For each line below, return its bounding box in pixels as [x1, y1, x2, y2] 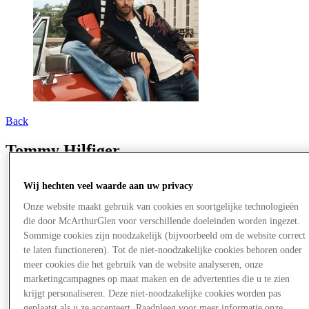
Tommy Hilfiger [6, 141, 120, 159]
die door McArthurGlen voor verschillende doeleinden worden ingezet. [23, 215, 301, 226]
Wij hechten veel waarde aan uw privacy [23, 180, 194, 191]
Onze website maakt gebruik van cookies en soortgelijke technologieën [23, 201, 299, 212]
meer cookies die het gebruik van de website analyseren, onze [23, 259, 263, 270]
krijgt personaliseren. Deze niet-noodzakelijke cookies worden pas [23, 288, 281, 299]
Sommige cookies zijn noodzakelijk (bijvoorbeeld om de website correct [23, 230, 306, 241]
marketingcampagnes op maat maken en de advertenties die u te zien [23, 273, 290, 284]
